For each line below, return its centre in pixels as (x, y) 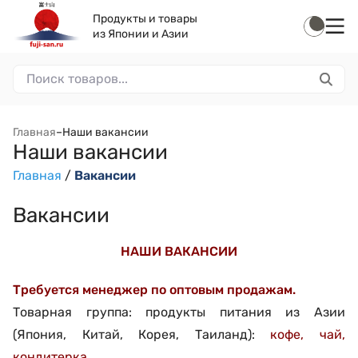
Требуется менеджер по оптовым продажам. (154, 290)
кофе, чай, (308, 334)
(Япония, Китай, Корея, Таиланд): (142, 334)
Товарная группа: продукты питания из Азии (179, 312)
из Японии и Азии (141, 34)
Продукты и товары (145, 19)
